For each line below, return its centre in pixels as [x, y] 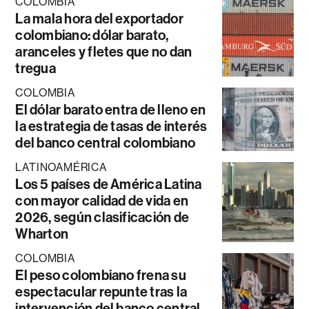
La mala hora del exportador [99, 18]
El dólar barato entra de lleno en [111, 109]
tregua [36, 68]
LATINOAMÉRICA [61, 167]
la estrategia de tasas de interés [111, 126]
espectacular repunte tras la [101, 291]
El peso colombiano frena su [101, 275]
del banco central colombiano [106, 142]
